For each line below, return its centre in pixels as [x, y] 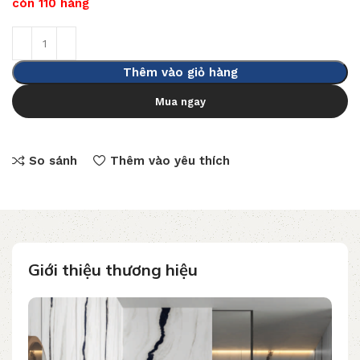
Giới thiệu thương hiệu [113, 270]
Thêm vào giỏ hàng [180, 73]
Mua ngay [180, 101]
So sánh [53, 160]
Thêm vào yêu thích [170, 160]
